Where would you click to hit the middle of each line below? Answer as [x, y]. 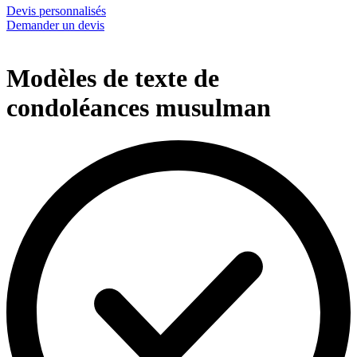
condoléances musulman [139, 108]
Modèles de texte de [113, 78]
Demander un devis [55, 25]
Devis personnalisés [56, 11]
